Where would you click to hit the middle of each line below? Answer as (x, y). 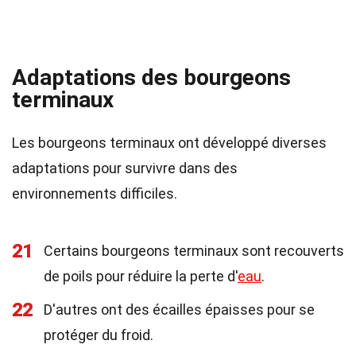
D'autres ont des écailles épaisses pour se (179, 310)
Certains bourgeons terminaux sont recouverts (194, 251)
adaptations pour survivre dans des (125, 168)
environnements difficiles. (95, 193)
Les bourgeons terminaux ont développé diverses (169, 143)
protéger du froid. (99, 335)
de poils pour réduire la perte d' (141, 276)
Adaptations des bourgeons (151, 77)
